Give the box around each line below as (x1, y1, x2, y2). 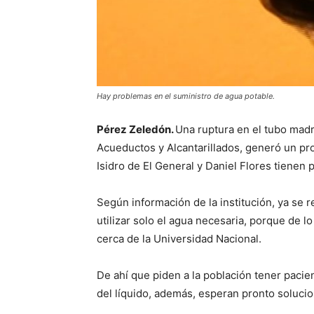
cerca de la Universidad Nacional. (97, 232, 261, 246)
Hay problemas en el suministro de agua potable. (97, 91, 275, 102)
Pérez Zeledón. (97, 123, 175, 137)
